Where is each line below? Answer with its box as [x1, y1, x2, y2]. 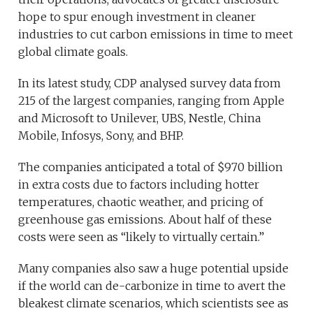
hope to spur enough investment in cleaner [18, 10, 256, 24]
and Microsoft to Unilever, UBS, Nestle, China [18, 111, 261, 126]
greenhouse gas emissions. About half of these [18, 212, 272, 227]
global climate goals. [18, 45, 129, 59]
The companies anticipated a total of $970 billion [18, 160, 284, 175]
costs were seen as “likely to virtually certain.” [18, 230, 265, 245]
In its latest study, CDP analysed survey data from [18, 76, 282, 91]
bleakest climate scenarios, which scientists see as [18, 296, 289, 311]
